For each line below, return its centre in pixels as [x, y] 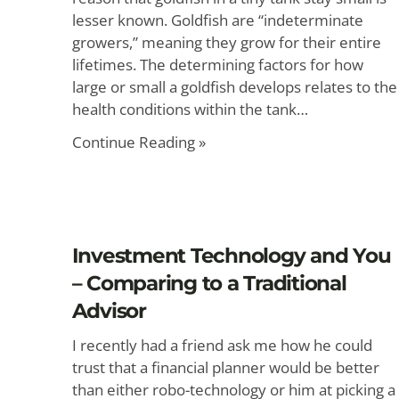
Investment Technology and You [231, 256]
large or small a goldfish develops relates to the [234, 87]
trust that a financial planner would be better [225, 367]
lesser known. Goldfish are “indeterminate [217, 20]
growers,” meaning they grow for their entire [226, 42]
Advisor [109, 311]
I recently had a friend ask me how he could [222, 345]
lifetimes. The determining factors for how [217, 65]
